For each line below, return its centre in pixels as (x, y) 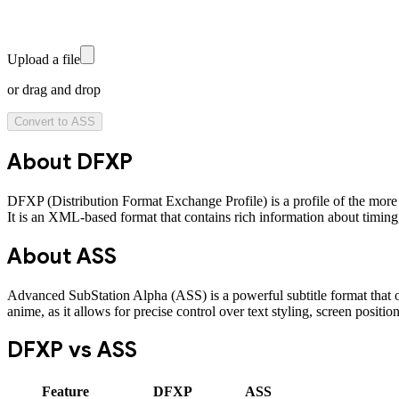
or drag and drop (54, 89)
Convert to (43, 121)
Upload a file (44, 59)
